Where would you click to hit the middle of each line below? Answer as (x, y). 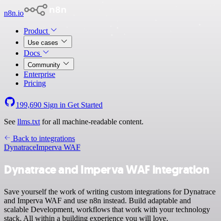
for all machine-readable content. (92, 122)
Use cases (44, 43)
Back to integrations (43, 138)
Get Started (85, 105)
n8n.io (14, 13)
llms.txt (29, 122)
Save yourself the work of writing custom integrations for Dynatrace (110, 191)
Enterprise (39, 74)
